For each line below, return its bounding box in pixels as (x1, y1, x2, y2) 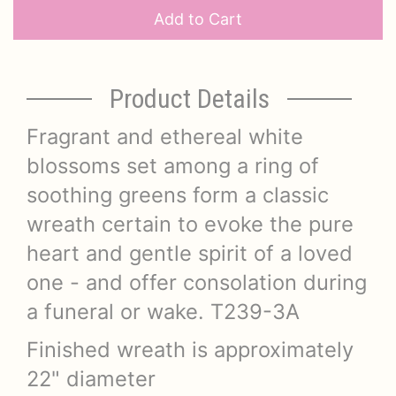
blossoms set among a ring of (27, 153, 319, 179)
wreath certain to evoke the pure (27, 211, 354, 237)
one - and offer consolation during (27, 270, 367, 295)
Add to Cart (154, 10, 242, 28)
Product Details (109, 83, 270, 114)
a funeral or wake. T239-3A (27, 299, 300, 324)
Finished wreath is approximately (27, 337, 354, 362)
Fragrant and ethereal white (27, 124, 303, 149)
